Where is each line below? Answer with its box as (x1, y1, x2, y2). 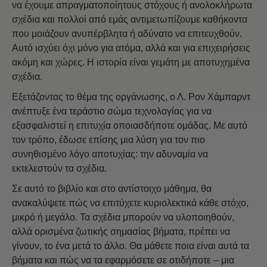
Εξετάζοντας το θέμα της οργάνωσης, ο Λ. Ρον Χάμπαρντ (12, 92, 250, 103)
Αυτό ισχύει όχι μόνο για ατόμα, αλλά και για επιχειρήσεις (12, 43, 250, 54)
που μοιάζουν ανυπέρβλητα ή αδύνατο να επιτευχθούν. (12, 29, 242, 39)
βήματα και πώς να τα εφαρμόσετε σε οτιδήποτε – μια (12, 255, 234, 266)
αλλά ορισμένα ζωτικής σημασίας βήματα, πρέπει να (12, 226, 230, 237)
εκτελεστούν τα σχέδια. (12, 163, 107, 174)
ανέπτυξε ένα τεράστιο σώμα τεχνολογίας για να (12, 106, 212, 117)
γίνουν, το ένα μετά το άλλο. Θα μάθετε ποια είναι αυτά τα (12, 241, 249, 252)
